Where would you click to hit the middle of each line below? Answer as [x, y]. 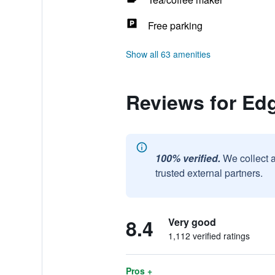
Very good [192, 222]
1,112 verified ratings [209, 236]
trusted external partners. [209, 173]
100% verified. [188, 158]
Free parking [175, 25]
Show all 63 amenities [168, 54]
